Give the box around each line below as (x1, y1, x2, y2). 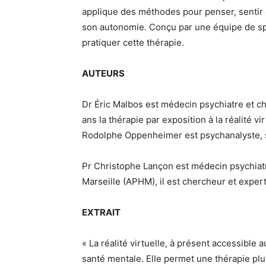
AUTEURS (82, 68, 125, 79)
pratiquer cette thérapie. (82, 37, 184, 48)
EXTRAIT (82, 207, 121, 218)
